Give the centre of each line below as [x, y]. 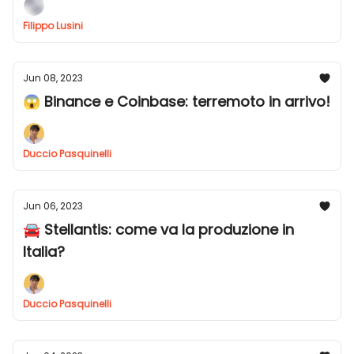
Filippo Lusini [53, 26]
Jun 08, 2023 [53, 78]
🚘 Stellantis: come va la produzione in [158, 230]
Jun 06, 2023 [53, 206]
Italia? [44, 252]
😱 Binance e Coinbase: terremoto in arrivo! [177, 102]
